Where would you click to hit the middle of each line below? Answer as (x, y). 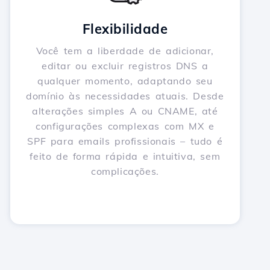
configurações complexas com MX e (125, 126)
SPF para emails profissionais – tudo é (125, 141)
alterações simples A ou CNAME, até (125, 111)
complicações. (125, 171)
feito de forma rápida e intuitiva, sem (125, 156)
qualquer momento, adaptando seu (125, 81)
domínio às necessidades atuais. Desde (125, 96)
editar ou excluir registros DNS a (125, 66)
